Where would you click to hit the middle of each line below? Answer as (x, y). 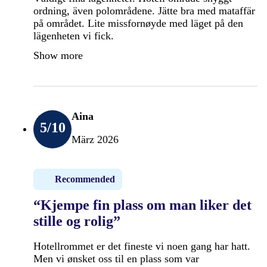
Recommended (85, 179)
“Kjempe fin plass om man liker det (142, 205)
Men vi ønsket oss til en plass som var (116, 258)
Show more (58, 55)
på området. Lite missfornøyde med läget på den (138, 23)
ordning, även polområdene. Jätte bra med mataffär (144, 10)
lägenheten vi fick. (74, 35)
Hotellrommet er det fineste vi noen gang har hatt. (142, 246)
